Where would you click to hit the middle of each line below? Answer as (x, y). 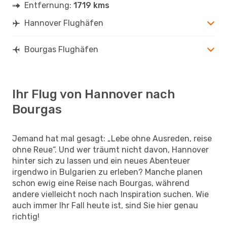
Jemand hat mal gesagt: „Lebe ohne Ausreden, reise (112, 138)
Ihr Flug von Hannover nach (93, 94)
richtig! (26, 216)
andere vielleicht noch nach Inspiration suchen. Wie (110, 194)
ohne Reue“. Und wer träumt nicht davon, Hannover (110, 149)
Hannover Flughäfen (64, 23)
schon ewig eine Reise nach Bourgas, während (101, 183)
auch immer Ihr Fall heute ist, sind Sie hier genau (105, 205)
